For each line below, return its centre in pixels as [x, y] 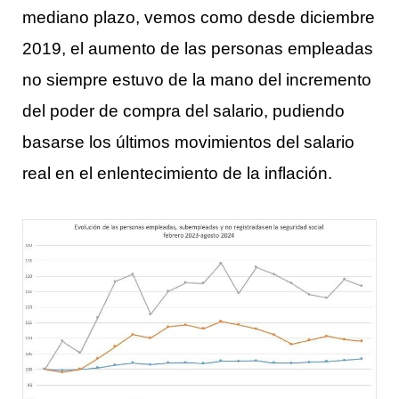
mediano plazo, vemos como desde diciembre [199, 16]
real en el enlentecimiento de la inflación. [177, 172]
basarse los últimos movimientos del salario [188, 141]
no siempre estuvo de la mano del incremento [197, 79]
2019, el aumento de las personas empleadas [198, 48]
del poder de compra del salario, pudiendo [183, 110]
